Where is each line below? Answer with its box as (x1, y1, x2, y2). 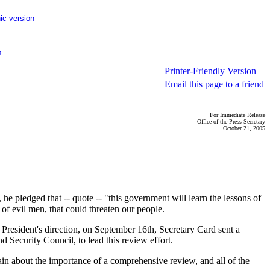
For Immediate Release (210, 111, 265, 118)
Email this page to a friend (165, 79, 264, 89)
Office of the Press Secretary (197, 118, 265, 125)
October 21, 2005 (223, 125, 265, 131)
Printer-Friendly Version (165, 66, 256, 76)
